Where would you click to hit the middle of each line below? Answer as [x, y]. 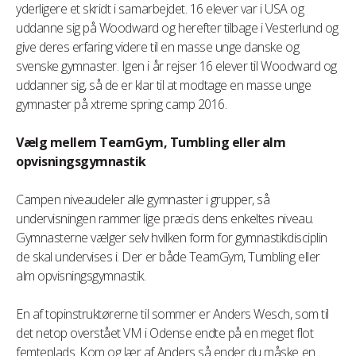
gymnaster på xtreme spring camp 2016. [122, 104]
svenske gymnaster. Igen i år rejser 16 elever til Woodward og [176, 66]
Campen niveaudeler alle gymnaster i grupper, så [143, 199]
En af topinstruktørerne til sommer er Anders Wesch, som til [172, 314]
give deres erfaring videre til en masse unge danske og [158, 47]
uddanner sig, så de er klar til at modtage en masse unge [164, 85]
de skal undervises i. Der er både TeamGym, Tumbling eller [168, 257]
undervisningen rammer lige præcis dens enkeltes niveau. [165, 219]
